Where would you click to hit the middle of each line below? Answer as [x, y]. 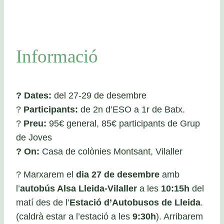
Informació [57, 56]
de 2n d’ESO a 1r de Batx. [131, 110]
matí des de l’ [43, 202]
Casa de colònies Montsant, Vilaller [111, 152]
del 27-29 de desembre [99, 96]
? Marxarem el [46, 174]
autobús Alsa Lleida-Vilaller [78, 188]
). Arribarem [179, 216]
